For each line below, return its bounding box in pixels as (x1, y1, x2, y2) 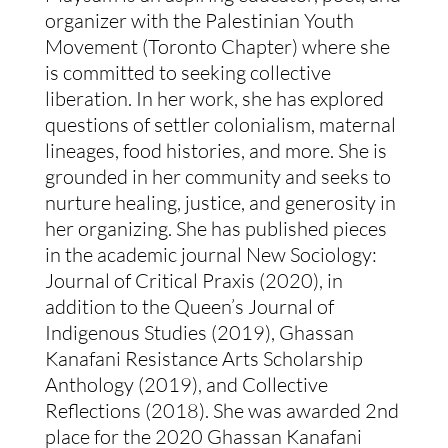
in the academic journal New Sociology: (44, 242, 377, 268)
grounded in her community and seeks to (44, 164, 391, 190)
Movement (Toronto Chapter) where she (44, 34, 390, 60)
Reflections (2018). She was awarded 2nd (44, 398, 399, 424)
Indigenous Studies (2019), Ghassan (44, 320, 354, 346)
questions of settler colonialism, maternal (44, 112, 396, 138)
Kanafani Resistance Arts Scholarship (44, 346, 363, 372)
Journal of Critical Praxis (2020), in (44, 268, 343, 294)
